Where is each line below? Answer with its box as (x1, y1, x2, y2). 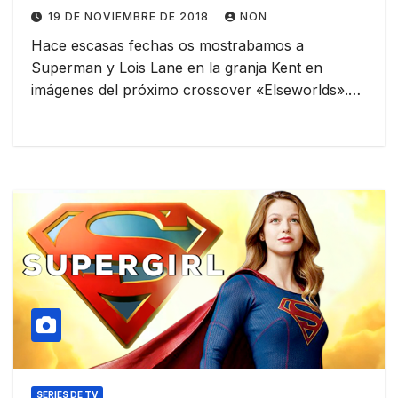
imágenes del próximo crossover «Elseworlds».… (31, 80, 361, 99)
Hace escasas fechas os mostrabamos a (31, 36, 304, 54)
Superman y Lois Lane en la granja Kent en (31, 58, 322, 76)
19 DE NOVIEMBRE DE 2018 (48, 9, 212, 23)
